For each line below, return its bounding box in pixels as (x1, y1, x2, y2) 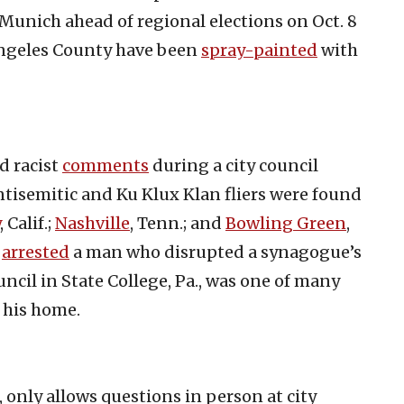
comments (62, 154, 149, 176)
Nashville (55, 212, 130, 234)
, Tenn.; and (130, 212, 225, 234)
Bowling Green (225, 212, 346, 234)
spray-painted (201, 39, 317, 60)
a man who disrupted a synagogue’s (69, 241, 362, 262)
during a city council (149, 154, 318, 176)
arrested (2, 241, 69, 262)
